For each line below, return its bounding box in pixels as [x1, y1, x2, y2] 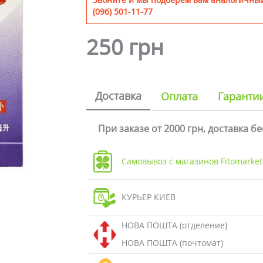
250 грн [86, 33, 164, 62]
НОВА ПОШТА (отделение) [121, 220, 227, 231]
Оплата [161, 89, 198, 103]
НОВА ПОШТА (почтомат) [121, 237, 223, 248]
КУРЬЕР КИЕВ [121, 191, 176, 203]
